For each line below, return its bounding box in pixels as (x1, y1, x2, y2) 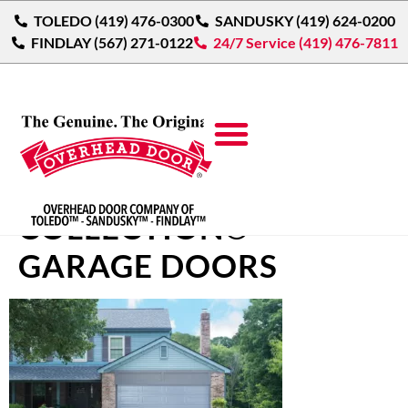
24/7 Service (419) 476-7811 (213, 34, 398, 51)
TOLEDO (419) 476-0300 (34, 12, 194, 29)
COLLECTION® (18, 208, 250, 246)
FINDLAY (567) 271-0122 (30, 34, 193, 51)
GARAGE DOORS (18, 246, 278, 284)
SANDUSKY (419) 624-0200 (214, 12, 395, 29)
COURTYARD (18, 169, 220, 208)
